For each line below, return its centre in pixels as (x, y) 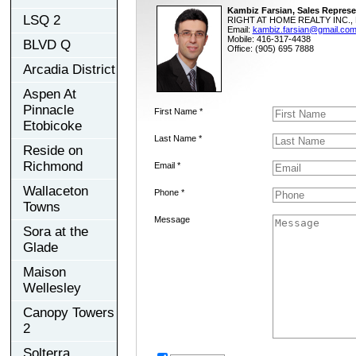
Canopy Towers (69, 312)
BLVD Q (47, 44)
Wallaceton (56, 191)
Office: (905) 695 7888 (270, 48)
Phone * (169, 192)
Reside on (53, 150)
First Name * (178, 111)
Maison (44, 272)
